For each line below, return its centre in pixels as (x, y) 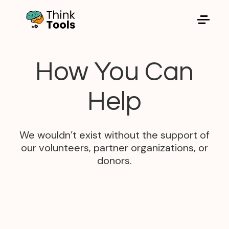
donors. (114, 161)
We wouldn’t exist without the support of (114, 135)
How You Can (114, 72)
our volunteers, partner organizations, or (114, 148)
